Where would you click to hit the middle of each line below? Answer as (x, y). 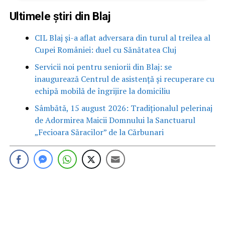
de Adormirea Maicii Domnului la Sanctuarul (115, 120)
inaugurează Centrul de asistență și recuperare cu (124, 79)
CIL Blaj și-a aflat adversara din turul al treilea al (122, 37)
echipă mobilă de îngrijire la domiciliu (102, 91)
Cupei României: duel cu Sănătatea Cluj (105, 49)
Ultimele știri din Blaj (60, 16)
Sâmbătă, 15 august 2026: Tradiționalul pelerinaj (123, 108)
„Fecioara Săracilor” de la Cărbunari (99, 132)
